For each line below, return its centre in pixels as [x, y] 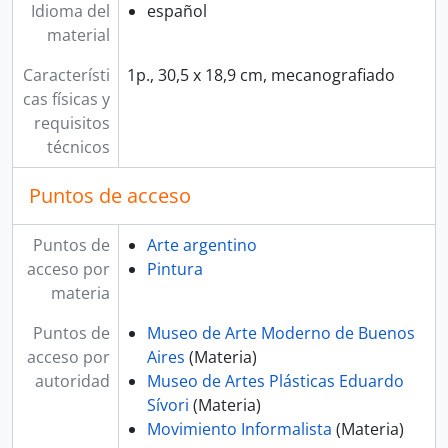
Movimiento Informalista [239, 429]
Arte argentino [201, 245]
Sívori [167, 405]
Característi [66, 75]
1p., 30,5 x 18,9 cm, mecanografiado [260, 75]
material [78, 35]
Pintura [174, 269]
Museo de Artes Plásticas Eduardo [275, 381]
